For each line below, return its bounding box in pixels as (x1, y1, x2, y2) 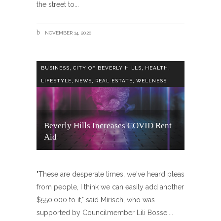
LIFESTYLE (41, 77, 72, 83)
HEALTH (145, 65, 168, 71)
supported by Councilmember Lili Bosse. (37, 209, 169, 217)
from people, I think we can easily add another (37, 183, 184, 191)
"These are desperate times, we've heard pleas (37, 170, 184, 179)
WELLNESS (136, 77, 167, 83)
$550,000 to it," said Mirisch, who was (37, 196, 155, 204)
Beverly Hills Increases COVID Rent (44, 121, 172, 131)
